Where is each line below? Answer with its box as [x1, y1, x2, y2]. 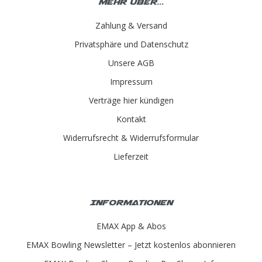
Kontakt [116, 113, 146, 125]
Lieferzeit [113, 150, 149, 162]
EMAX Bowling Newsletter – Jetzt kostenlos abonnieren [26, 239, 236, 250]
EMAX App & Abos [96, 220, 166, 232]
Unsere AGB [108, 57, 154, 68]
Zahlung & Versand [95, 19, 167, 31]
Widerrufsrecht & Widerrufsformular [63, 132, 199, 143]
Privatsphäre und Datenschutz [74, 38, 188, 50]
